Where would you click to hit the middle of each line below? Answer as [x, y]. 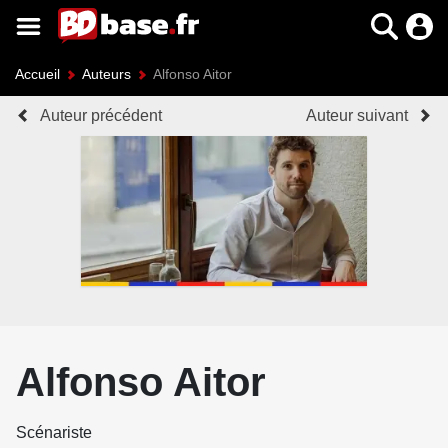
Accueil [37, 74]
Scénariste [54, 432]
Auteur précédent [101, 115]
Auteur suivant [357, 115]
